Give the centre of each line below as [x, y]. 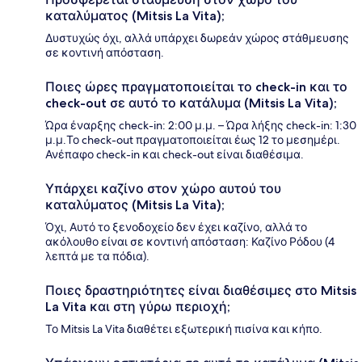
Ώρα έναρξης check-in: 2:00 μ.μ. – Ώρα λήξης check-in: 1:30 [201, 126]
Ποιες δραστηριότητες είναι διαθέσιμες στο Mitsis [201, 291]
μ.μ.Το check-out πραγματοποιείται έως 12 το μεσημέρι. [193, 140]
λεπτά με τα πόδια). [97, 257]
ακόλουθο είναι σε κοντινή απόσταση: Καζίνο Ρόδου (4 [190, 242]
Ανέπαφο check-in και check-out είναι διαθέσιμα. [175, 155]
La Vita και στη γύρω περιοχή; [138, 307]
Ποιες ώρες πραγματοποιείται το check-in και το [196, 87]
